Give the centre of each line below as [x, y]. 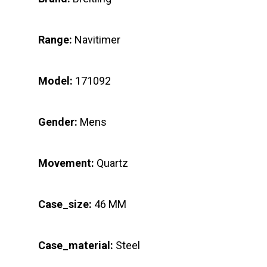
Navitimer [97, 39]
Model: [55, 80]
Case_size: [65, 204]
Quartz [111, 163]
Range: [55, 39]
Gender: [58, 122]
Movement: [66, 163]
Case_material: [76, 245]
